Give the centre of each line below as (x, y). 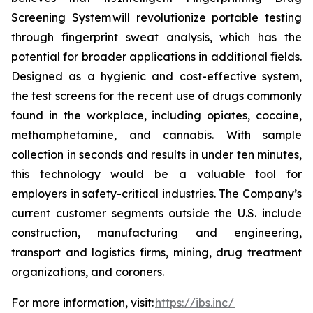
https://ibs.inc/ (195, 303)
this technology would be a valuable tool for (156, 174)
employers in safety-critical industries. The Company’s (156, 194)
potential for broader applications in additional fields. (156, 57)
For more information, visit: (83, 303)
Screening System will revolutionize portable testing (156, 17)
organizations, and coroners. (89, 272)
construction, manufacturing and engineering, (156, 233)
